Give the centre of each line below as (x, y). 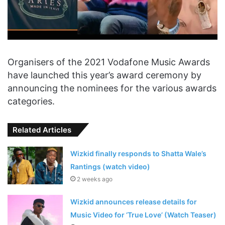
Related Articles (42, 130)
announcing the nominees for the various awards (112, 88)
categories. (31, 101)
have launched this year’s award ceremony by (104, 75)
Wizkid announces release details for (134, 201)
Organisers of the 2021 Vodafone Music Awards (109, 62)
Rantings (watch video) (110, 166)
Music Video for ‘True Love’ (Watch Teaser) (144, 214)
